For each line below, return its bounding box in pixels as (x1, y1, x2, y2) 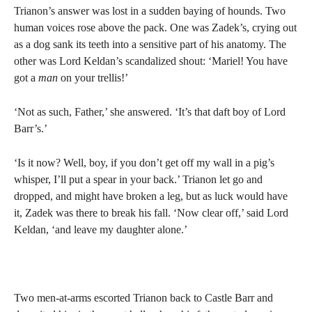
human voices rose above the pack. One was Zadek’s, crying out (14, 22, 297, 33)
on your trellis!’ (58, 72, 128, 84)
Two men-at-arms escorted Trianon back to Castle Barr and (14, 292, 273, 304)
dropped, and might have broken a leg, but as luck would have (14, 190, 288, 202)
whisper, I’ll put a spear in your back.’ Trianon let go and (14, 173, 263, 185)
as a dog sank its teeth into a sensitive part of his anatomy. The (14, 38, 286, 50)
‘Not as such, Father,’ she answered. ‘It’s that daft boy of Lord (14, 106, 286, 118)
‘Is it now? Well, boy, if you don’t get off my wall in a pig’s (14, 157, 274, 169)
